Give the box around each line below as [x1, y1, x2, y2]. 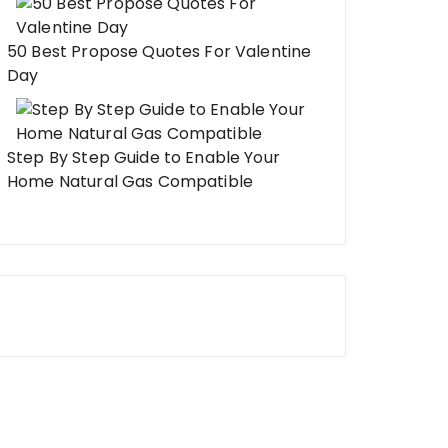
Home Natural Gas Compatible [7, 170, 254, 193]
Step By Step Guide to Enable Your [7, 146, 280, 169]
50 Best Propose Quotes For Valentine [7, 40, 312, 63]
